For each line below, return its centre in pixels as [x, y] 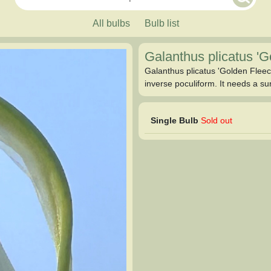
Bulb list [162, 23]
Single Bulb [175, 120]
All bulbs [111, 23]
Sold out [217, 120]
